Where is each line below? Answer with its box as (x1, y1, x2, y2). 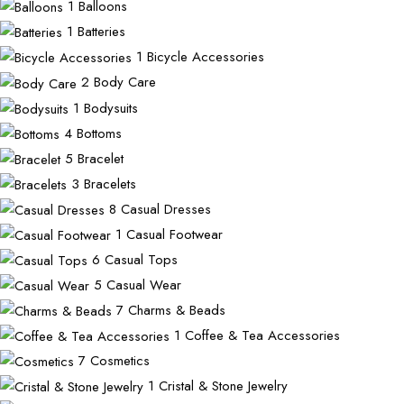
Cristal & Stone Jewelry (159, 376, 288, 397)
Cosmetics (90, 350, 150, 371)
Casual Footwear (126, 224, 223, 244)
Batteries (78, 22, 125, 42)
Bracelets (84, 173, 136, 194)
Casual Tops (105, 249, 178, 270)
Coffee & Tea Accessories (185, 325, 340, 345)
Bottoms (77, 123, 122, 143)
